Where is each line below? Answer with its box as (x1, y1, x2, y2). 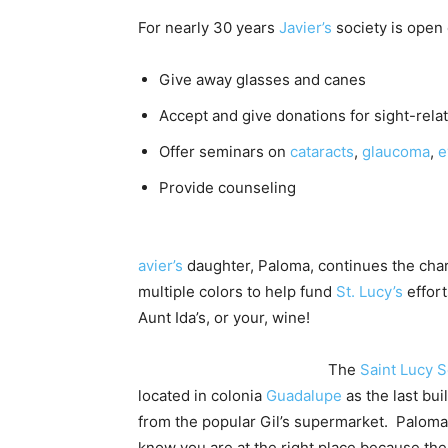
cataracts (290, 142, 354, 162)
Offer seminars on (159, 142, 290, 162)
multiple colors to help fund (138, 282, 336, 302)
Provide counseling (159, 178, 296, 198)
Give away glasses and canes (159, 70, 366, 90)
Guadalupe (266, 386, 342, 406)
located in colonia (138, 386, 266, 406)
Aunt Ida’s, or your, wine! (138, 308, 310, 328)
